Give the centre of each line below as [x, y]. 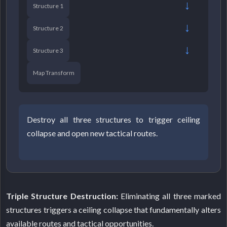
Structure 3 [48, 51]
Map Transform [54, 73]
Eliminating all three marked [169, 196]
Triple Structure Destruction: [62, 196]
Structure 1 [48, 6]
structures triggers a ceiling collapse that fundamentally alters [113, 210]
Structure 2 [48, 28]
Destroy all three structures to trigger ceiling [113, 120]
